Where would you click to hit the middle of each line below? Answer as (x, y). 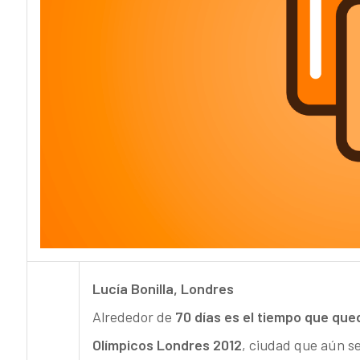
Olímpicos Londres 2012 (167, 345)
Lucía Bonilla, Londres (163, 289)
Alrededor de (133, 317)
